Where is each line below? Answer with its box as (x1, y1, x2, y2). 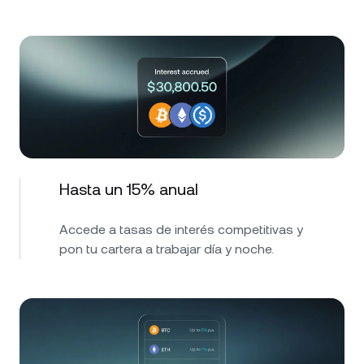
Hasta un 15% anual (59, 179, 198, 199)
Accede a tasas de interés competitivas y (59, 221, 303, 237)
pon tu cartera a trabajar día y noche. (59, 240, 274, 257)
